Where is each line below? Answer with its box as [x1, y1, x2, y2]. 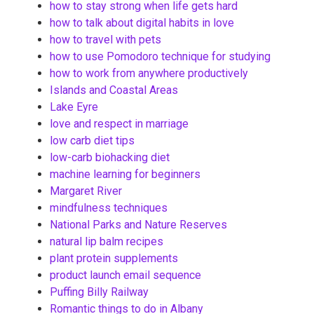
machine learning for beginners [50, 168, 200, 182]
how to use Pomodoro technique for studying [50, 50, 271, 64]
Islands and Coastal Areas [50, 83, 178, 97]
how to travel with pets [50, 33, 161, 47]
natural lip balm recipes [50, 235, 163, 249]
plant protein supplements [50, 252, 178, 266]
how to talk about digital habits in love [50, 16, 234, 30]
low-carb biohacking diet [50, 151, 170, 165]
